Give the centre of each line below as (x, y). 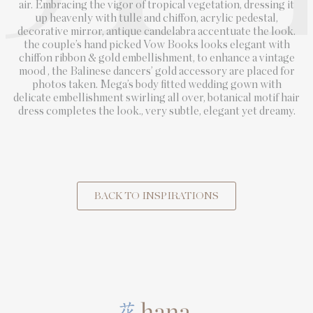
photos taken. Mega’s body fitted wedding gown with (156, 85)
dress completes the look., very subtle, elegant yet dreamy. (156, 111)
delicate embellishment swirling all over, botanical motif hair (156, 98)
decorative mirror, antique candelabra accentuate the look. (156, 31)
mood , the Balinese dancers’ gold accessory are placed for (156, 71)
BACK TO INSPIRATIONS (156, 196)
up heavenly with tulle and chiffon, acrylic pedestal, (156, 18)
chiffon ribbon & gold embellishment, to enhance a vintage (156, 58)
